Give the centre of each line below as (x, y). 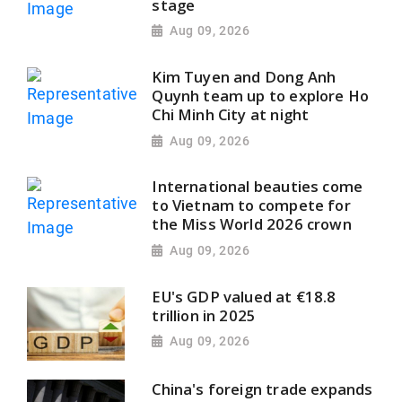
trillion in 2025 (204, 315)
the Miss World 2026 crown (252, 224)
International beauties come (258, 187)
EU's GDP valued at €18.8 (244, 296)
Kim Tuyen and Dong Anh (244, 76)
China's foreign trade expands (262, 389)
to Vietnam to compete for (251, 205)
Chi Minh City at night (231, 114)
